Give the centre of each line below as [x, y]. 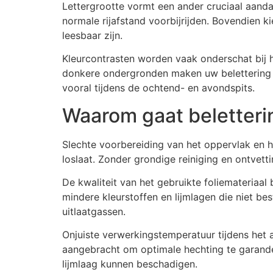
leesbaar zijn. [92, 35]
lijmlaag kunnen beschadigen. [130, 264]
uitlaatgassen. [94, 211]
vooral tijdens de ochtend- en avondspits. [158, 88]
